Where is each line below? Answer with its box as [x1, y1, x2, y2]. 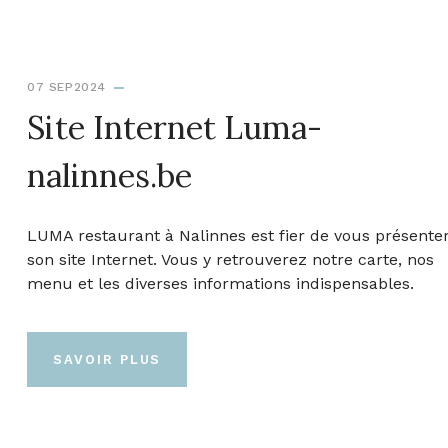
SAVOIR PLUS [53, 351, 162, 367]
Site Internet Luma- [27, 106, 322, 148]
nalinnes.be [27, 154, 192, 196]
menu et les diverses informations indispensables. [27, 273, 414, 293]
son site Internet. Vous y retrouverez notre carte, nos [27, 249, 434, 269]
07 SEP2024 [27, 79, 106, 94]
